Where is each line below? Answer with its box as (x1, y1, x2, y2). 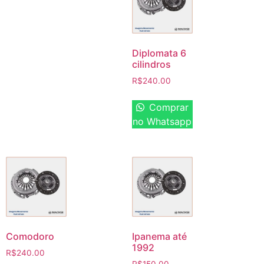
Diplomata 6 (132, 47, 186, 59)
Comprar (146, 101, 189, 113)
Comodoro (6, 230, 54, 243)
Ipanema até (132, 230, 187, 243)
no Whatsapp (133, 115, 192, 127)
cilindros (132, 58, 171, 70)
